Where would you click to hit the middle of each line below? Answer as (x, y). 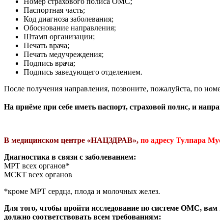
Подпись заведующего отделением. (83, 72)
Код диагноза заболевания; (69, 19)
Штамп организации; (59, 36)
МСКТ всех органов (38, 174)
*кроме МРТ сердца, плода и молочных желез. (82, 191)
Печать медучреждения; (64, 54)
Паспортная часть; (54, 10)
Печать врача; (46, 45)
